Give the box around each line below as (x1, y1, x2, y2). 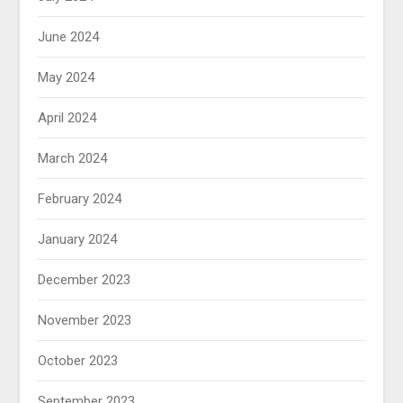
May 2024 (38, 69, 95, 86)
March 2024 (38, 150, 108, 167)
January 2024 (38, 231, 118, 248)
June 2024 (38, 29, 100, 46)
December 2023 (38, 272, 131, 289)
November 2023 (38, 312, 132, 329)
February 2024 (38, 191, 122, 208)
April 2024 (38, 110, 97, 127)
